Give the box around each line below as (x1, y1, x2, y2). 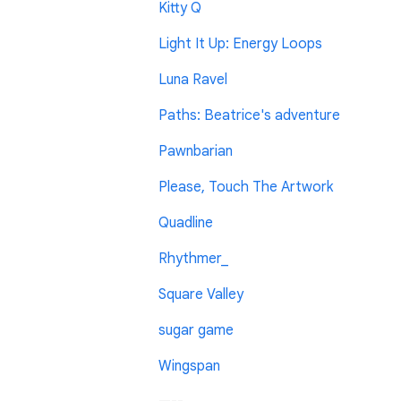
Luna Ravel (158, 71, 227, 90)
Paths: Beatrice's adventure (158, 107, 340, 125)
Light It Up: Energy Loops (158, 35, 322, 54)
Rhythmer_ (158, 250, 228, 269)
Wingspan (158, 357, 220, 376)
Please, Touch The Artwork (158, 178, 333, 197)
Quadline (158, 214, 213, 233)
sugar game (158, 321, 234, 340)
